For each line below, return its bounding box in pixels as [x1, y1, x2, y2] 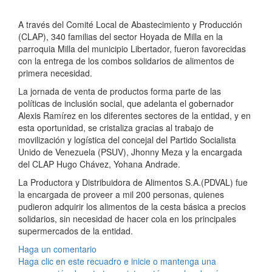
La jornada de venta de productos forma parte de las [18, 85, 221, 98]
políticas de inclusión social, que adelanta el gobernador [18, 97, 234, 110]
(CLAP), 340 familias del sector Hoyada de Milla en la [18, 30, 223, 43]
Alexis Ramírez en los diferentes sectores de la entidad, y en [18, 109, 251, 122]
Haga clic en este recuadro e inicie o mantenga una [18, 255, 216, 268]
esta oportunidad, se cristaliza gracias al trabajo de [18, 121, 214, 134]
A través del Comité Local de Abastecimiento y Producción [18, 18, 242, 31]
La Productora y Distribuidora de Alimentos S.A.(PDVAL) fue [18, 176, 248, 189]
